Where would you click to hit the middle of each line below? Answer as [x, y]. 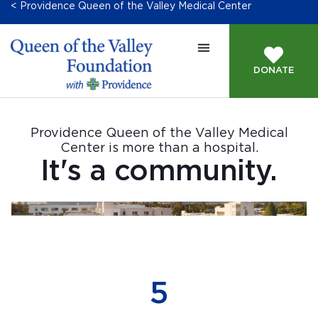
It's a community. [159, 172]
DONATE [274, 71]
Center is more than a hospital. [159, 148]
